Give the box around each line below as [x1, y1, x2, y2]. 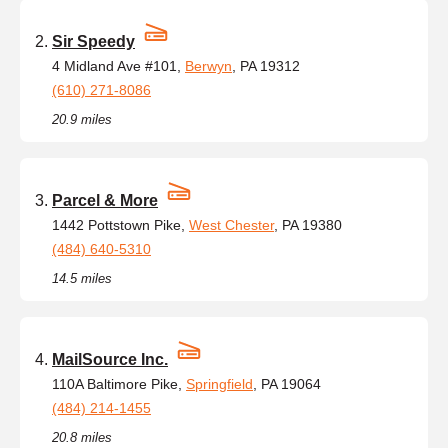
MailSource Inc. [52, 350, 168, 368]
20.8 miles [52, 429, 112, 445]
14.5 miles [52, 270, 112, 286]
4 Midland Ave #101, [52, 57, 185, 74]
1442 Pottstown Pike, [52, 216, 189, 233]
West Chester [189, 216, 274, 233]
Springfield [186, 375, 253, 392]
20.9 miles [52, 111, 112, 127]
